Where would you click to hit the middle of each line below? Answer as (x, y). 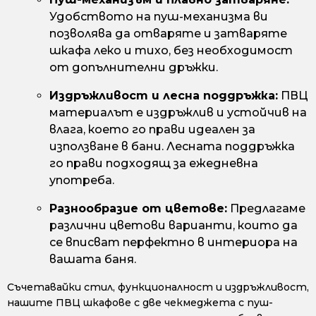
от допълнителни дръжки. (134, 68)
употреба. (82, 181)
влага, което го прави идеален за (152, 130)
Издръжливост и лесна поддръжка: (164, 96)
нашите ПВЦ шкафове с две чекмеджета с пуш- (140, 303)
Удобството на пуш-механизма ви (159, 17)
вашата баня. (93, 260)
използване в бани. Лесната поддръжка (172, 147)
